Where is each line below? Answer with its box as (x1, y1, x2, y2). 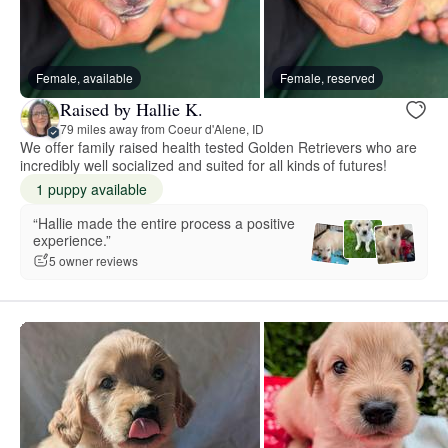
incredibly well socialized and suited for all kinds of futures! (20, 154, 388, 175)
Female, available (36, 68, 133, 86)
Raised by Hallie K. (60, 97, 203, 122)
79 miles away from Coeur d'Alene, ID (60, 120, 264, 138)
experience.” (33, 229, 111, 250)
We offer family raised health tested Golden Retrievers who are (20, 136, 418, 157)
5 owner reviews (49, 252, 138, 270)
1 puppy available (36, 178, 147, 199)
